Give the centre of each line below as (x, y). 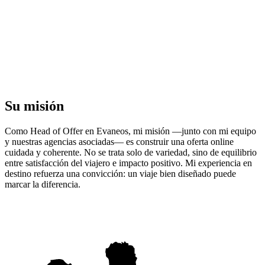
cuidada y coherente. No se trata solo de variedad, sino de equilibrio (131, 153)
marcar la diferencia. (43, 185)
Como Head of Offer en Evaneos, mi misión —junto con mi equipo (130, 131)
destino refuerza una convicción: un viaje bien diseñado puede (120, 174)
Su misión (34, 106)
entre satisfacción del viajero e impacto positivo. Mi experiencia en (128, 163)
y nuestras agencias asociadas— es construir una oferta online (119, 142)
